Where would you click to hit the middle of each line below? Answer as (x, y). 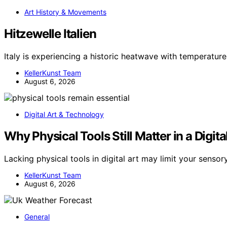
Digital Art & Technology (64, 114)
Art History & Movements (65, 12)
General (37, 216)
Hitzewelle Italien (50, 34)
